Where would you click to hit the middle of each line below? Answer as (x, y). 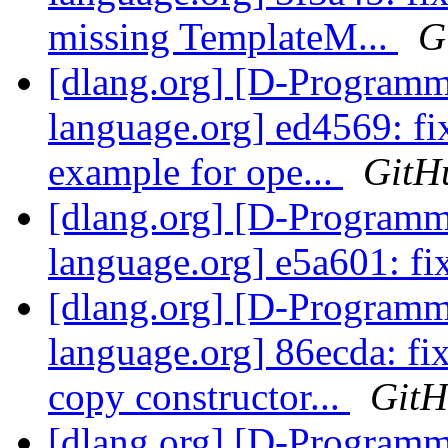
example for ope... (195, 172)
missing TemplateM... (223, 37)
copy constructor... (199, 397)
